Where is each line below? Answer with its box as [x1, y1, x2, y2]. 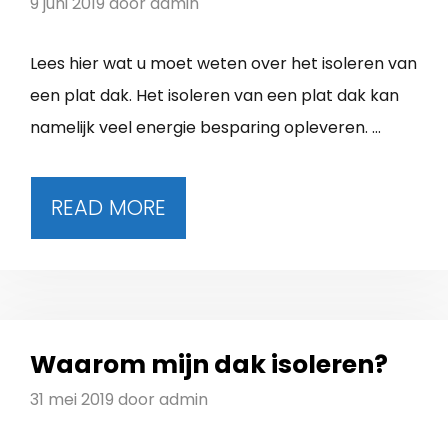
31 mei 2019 [30, 388, 114, 411]
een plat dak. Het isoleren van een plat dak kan [30, 84, 399, 107]
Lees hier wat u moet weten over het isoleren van [30, 52, 417, 75]
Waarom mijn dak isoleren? [30, 347, 388, 382]
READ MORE [51, 193, 166, 222]
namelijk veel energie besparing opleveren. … [30, 116, 381, 139]
